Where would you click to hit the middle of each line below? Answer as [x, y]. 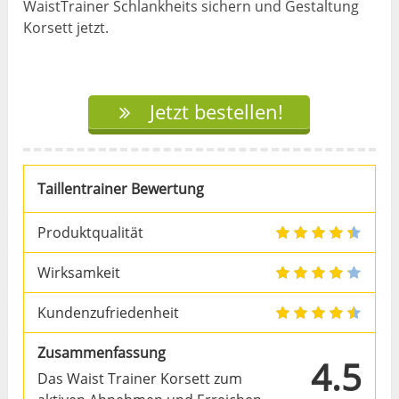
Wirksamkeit [79, 272]
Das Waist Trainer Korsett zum [140, 378]
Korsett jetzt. [66, 27]
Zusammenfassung [102, 352]
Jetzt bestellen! [214, 112]
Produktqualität [91, 232]
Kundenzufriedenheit [109, 312]
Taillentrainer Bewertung [121, 188]
